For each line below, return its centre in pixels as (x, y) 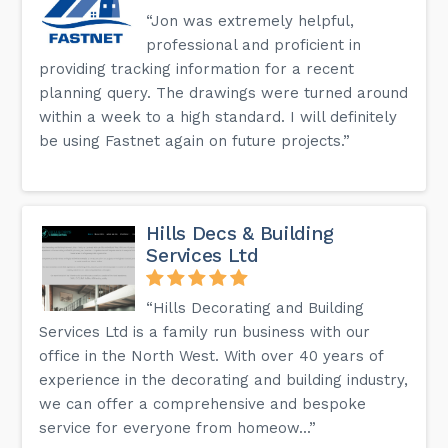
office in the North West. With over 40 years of (211, 355)
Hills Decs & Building (240, 233)
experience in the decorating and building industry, (224, 379)
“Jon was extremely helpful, (250, 20)
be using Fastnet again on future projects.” (195, 140)
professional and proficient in (254, 44)
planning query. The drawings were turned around (224, 92)
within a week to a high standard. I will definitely (218, 116)
